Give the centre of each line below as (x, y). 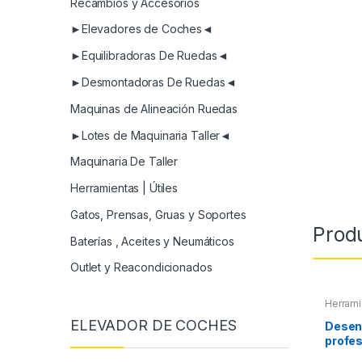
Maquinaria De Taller (124, 162)
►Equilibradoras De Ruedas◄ (149, 56)
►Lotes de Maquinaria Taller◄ (151, 135)
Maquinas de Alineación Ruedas (154, 108)
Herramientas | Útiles (124, 188)
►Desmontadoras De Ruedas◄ (154, 82)
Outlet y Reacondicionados (141, 267)
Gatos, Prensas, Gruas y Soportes (158, 214)
